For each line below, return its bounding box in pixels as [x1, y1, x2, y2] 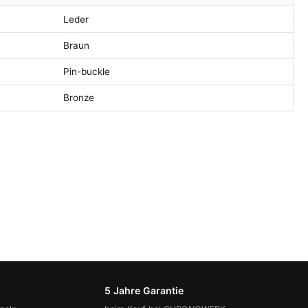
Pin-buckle [63, 65, 110, 77]
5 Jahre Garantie [104, 284, 184, 296]
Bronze [63, 91, 94, 103]
